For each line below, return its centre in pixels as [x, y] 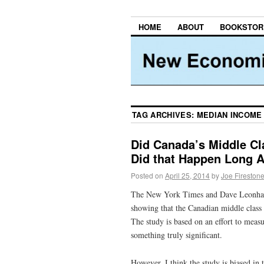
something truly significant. [176, 235]
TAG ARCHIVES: [164, 115]
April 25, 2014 [187, 176]
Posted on [147, 176]
